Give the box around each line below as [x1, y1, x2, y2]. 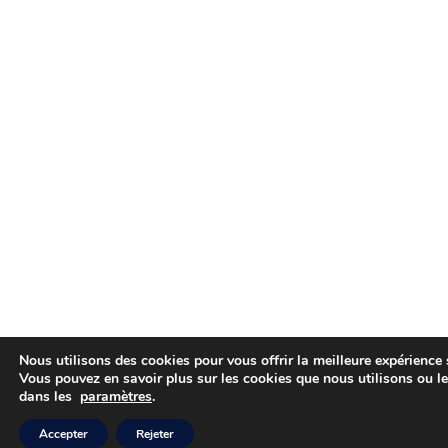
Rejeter [136, 426, 174, 442]
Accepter [39, 426, 88, 442]
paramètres [80, 387, 152, 406]
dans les [19, 387, 80, 406]
